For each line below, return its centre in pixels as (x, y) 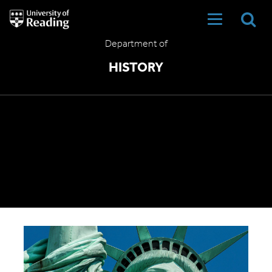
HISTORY (136, 68)
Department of (136, 44)
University (25, 14)
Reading (22, 35)
